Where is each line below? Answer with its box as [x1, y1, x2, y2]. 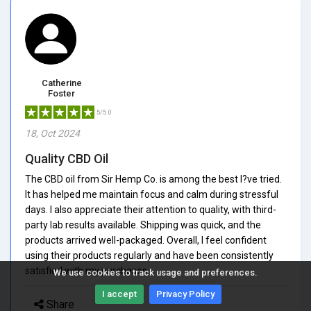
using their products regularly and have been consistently [25, 249, 274, 261]
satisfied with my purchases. [25, 264, 149, 276]
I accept [102, 289, 137, 299]
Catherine [41, 77, 82, 88]
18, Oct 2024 [25, 127, 80, 139]
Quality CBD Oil [25, 151, 108, 166]
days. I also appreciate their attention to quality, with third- [25, 203, 276, 215]
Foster [48, 87, 75, 99]
